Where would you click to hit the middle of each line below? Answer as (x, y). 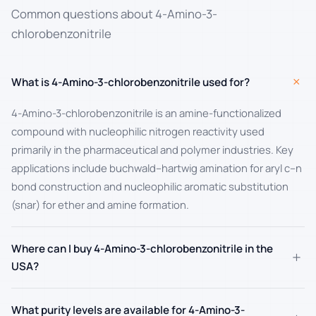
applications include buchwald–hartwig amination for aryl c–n (157, 168)
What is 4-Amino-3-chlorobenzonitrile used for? (130, 82)
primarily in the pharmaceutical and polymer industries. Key (152, 149)
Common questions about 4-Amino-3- (114, 13)
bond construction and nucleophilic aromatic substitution (150, 186)
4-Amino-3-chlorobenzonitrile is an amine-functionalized (146, 113)
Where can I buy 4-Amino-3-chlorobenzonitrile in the (142, 248)
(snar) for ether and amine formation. (100, 204)
